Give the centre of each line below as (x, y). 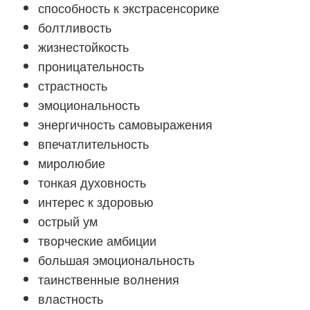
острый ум (68, 221)
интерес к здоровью (96, 201)
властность (71, 298)
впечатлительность (93, 143)
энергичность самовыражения (125, 124)
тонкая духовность (92, 182)
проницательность (91, 66)
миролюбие (72, 163)
